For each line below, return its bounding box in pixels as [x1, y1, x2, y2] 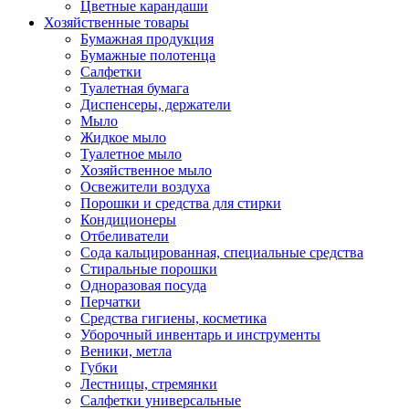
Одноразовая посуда [80, 278, 206, 293]
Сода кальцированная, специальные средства [80, 245, 363, 260]
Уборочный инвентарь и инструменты [80, 327, 320, 342]
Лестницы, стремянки [80, 376, 217, 392]
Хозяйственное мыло [80, 163, 212, 178]
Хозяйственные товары [44, 15, 189, 30]
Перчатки [80, 294, 141, 309]
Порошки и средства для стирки [80, 195, 281, 211]
